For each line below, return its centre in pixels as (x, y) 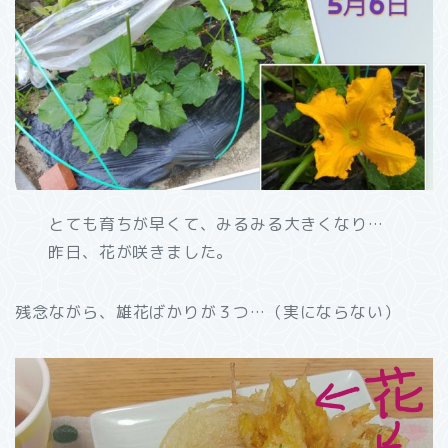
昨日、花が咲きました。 (141, 252)
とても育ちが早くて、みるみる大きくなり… (216, 224)
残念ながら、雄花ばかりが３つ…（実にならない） (208, 312)
